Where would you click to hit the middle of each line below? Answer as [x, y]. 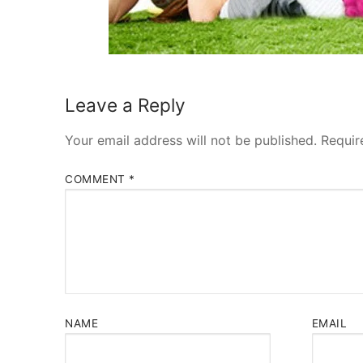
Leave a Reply [125, 105]
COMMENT [97, 179]
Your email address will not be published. [191, 140]
